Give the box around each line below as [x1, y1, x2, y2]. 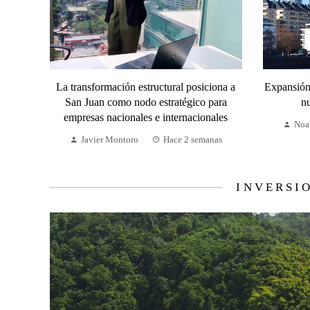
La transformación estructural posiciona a [56, 81, 236, 93]
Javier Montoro [80, 135, 138, 145]
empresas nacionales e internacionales [64, 111, 228, 124]
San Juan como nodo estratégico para [64, 96, 227, 109]
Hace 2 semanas [163, 135, 222, 145]
